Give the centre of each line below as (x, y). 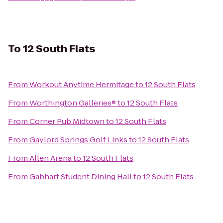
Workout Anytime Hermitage (82, 84)
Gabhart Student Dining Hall (81, 176)
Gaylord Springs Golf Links (78, 140)
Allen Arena (51, 158)
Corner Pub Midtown (67, 121)
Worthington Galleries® (73, 103)
